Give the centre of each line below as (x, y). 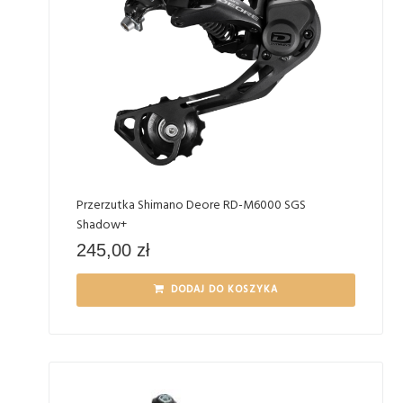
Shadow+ (102, 225)
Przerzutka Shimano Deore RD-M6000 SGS (191, 206)
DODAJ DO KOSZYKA (224, 290)
